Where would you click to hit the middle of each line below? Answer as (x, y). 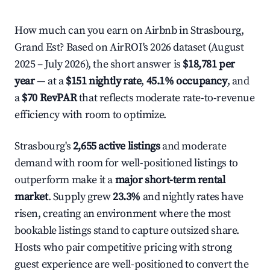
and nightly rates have (192, 197)
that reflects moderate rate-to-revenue (166, 98)
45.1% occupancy (187, 81)
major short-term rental (170, 180)
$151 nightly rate (104, 81)
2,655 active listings (116, 146)
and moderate (193, 146)
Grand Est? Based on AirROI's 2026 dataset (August (129, 47)
